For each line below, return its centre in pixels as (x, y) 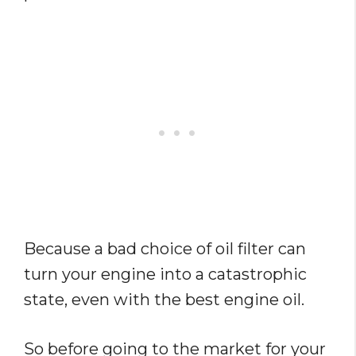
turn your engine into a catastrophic (165, 274)
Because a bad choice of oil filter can (165, 249)
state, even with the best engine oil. (164, 300)
